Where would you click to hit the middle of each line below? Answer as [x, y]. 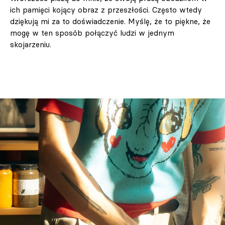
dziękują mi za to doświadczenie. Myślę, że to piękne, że [110, 22]
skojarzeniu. [31, 45]
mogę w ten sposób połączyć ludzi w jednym [92, 33]
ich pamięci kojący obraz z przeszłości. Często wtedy [106, 10]
